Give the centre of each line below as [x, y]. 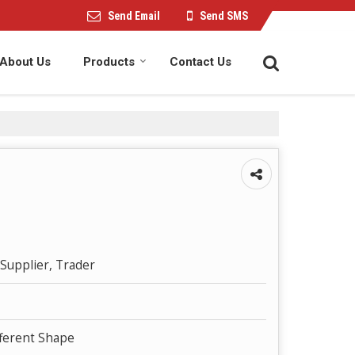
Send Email [134, 15]
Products [109, 61]
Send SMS [224, 15]
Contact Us [200, 61]
